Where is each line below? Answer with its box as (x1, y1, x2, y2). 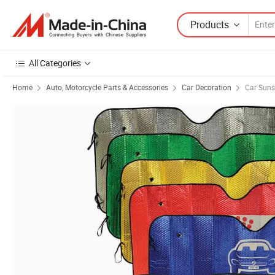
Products (190, 17, 229, 31)
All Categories (29, 57, 81, 69)
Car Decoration (182, 82, 231, 92)
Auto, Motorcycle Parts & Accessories (46, 82, 168, 92)
